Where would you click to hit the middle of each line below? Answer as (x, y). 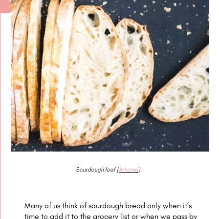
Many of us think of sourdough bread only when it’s (108, 205)
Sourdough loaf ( (97, 169)
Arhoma (128, 169)
